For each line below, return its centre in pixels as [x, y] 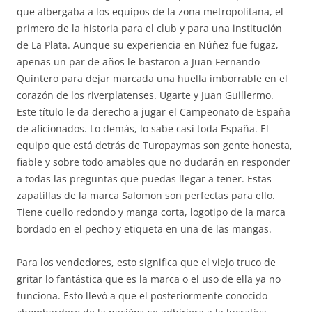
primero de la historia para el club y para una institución [149, 28]
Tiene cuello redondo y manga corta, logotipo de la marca [151, 212]
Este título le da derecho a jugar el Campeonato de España [154, 112]
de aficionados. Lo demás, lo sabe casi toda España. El [143, 128]
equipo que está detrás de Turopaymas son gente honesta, [155, 145]
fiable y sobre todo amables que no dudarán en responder [154, 162]
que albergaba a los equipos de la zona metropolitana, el [150, 11]
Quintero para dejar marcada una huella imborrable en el [152, 78]
